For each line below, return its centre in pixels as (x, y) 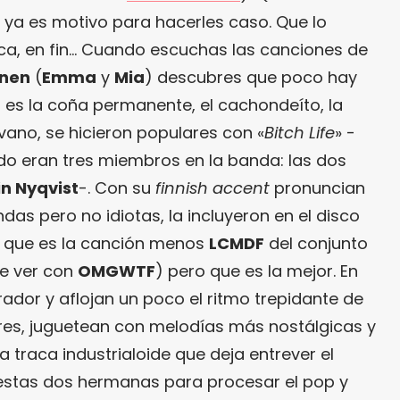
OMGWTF (117, 271)
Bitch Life (300, 133)
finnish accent (212, 188)
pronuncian (317, 188)
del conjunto (316, 243)
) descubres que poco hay (251, 77)
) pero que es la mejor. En (257, 271)
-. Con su (117, 188)
